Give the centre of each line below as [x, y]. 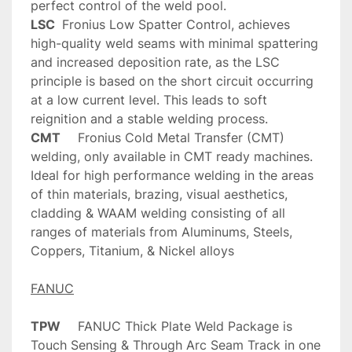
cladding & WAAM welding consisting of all [158, 213]
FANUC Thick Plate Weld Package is [69, 326]
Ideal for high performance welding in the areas [172, 176]
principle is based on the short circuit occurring [172, 81]
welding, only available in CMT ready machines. [172, 157]
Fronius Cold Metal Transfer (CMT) [69, 138]
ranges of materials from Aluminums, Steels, [161, 232]
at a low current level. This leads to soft [149, 100]
